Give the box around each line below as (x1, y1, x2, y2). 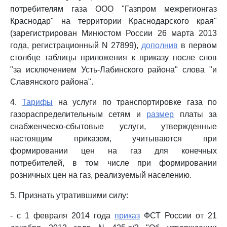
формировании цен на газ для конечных (10, 146, 217, 155)
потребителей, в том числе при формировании (10, 159, 217, 167)
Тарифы (22, 98, 53, 106)
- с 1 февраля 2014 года (10, 211, 115, 220)
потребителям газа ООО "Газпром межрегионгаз (10, 5, 217, 13)
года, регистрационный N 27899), (10, 41, 141, 50)
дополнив (141, 41, 178, 50)
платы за (174, 110, 217, 119)
